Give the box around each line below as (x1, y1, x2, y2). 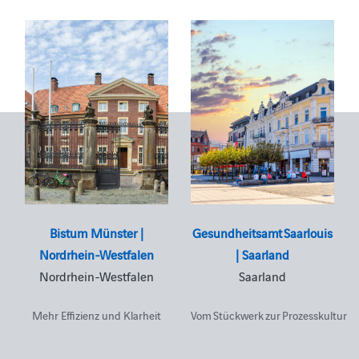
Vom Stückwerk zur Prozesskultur (190, 307, 347, 324)
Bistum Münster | (49, 224, 143, 242)
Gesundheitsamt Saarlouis (192, 224, 333, 242)
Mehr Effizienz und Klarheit (31, 307, 161, 324)
